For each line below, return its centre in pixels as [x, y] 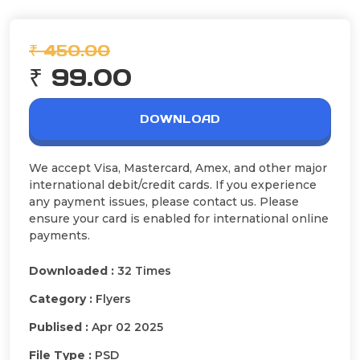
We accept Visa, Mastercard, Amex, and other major [178, 168]
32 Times [144, 271]
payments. [59, 236]
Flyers [113, 299]
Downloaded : [73, 271]
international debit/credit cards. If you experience [173, 185]
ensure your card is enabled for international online [179, 219]
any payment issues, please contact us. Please [164, 202]
